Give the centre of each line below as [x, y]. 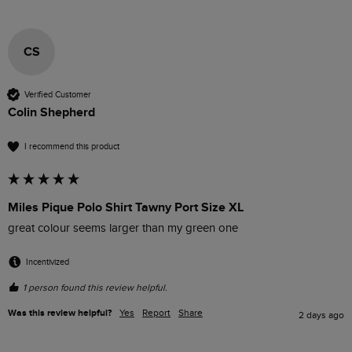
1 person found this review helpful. [95, 288]
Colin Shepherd [51, 113]
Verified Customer [58, 94]
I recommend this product [72, 146]
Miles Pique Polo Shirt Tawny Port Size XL [126, 208]
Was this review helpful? [60, 313]
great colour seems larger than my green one [123, 229]
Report [156, 313]
